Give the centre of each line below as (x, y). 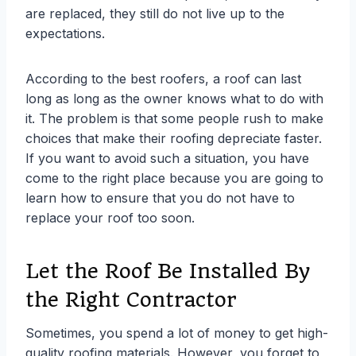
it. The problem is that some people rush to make (174, 118)
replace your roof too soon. (110, 217)
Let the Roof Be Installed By (168, 271)
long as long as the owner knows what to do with (174, 98)
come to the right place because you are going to (174, 178)
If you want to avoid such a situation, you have (167, 158)
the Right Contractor (131, 299)
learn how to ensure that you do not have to (160, 197)
